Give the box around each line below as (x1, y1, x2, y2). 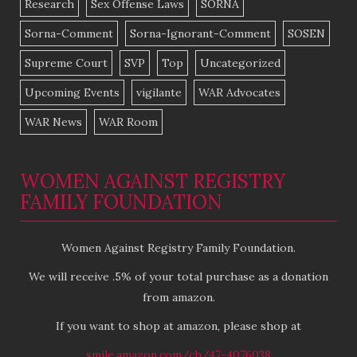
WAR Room (99, 115, 158, 130)
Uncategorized (200, 56, 280, 71)
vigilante (136, 85, 182, 100)
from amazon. (142, 290, 215, 305)
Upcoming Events (25, 85, 120, 100)
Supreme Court (25, 56, 108, 71)
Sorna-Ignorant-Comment (130, 26, 271, 41)
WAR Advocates (198, 85, 280, 100)
